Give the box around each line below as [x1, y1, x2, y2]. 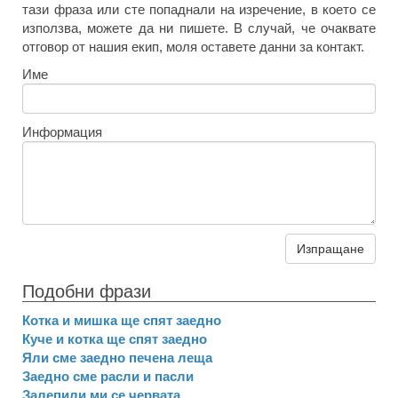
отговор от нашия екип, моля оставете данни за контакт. [22, 39, 364, 54]
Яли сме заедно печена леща [22, 350, 212, 365]
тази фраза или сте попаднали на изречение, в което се [22, 2, 376, 17]
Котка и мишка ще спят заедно [22, 313, 221, 328]
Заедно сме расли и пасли [22, 369, 194, 384]
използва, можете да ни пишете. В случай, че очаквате [22, 20, 376, 36]
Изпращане [297, 242, 364, 256]
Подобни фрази [22, 282, 151, 301]
